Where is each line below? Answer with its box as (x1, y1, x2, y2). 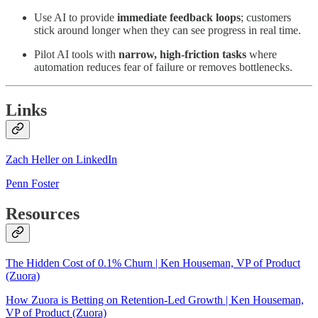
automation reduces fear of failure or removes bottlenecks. (34, 61, 292, 74)
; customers (241, 11, 291, 24)
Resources (6, 204, 79, 224)
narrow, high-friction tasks (119, 48, 246, 61)
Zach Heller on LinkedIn (6, 153, 117, 166)
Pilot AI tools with (34, 48, 119, 61)
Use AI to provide (34, 11, 117, 24)
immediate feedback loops (117, 11, 241, 24)
